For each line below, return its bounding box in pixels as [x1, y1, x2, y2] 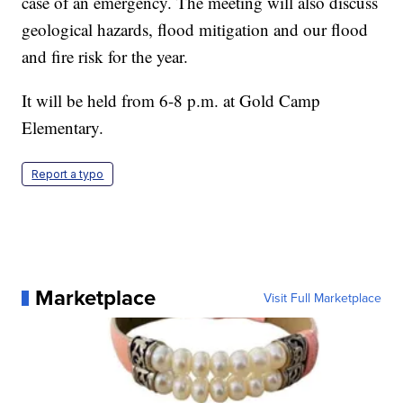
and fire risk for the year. [22, 45, 189, 68]
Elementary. [22, 116, 104, 139]
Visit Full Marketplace [263, 289, 381, 308]
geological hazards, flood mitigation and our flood [22, 18, 369, 41]
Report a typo [31, 167, 104, 182]
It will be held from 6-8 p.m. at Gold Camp [22, 89, 321, 112]
